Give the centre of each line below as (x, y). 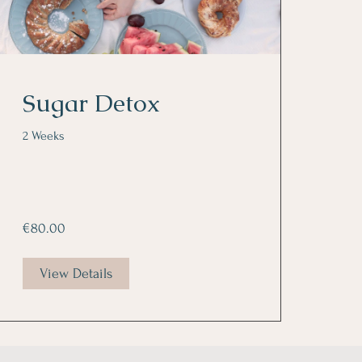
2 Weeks (43, 136)
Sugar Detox (91, 103)
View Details (76, 274)
